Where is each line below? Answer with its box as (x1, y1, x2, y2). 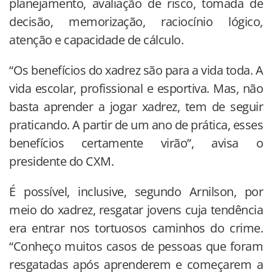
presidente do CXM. (9, 152, 114, 169)
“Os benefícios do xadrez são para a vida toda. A (9, 61, 263, 78)
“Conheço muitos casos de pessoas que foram (9, 237, 263, 254)
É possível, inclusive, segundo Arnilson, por (9, 183, 263, 200)
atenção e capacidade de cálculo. (9, 31, 183, 48)
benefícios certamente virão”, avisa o (9, 134, 263, 151)
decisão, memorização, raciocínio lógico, (9, 13, 263, 30)
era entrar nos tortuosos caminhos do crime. (9, 219, 263, 236)
